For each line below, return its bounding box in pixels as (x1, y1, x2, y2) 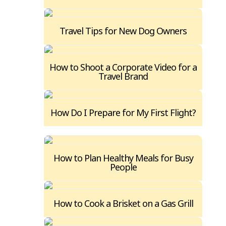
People (109, 161, 137, 174)
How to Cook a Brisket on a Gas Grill (53, 197, 193, 210)
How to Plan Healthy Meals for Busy (53, 152, 193, 164)
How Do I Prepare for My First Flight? (50, 106, 196, 119)
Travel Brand (98, 70, 148, 83)
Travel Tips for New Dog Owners (60, 25, 187, 37)
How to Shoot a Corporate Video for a (49, 61, 197, 74)
